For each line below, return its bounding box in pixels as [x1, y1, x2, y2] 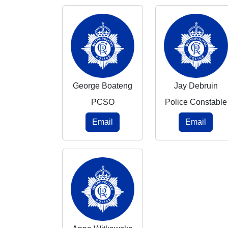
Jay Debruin [174, 81, 218, 90]
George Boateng [73, 81, 133, 90]
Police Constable [164, 97, 227, 106]
